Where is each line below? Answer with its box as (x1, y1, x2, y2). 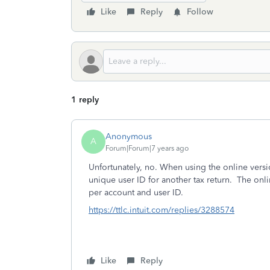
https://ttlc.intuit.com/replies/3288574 (89, 205, 234, 215)
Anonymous (105, 131, 152, 142)
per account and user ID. (89, 187, 183, 198)
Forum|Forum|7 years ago (105, 143, 189, 152)
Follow (187, 7, 213, 17)
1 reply (71, 95, 99, 105)
